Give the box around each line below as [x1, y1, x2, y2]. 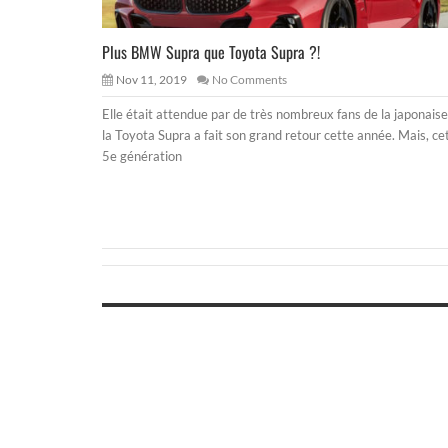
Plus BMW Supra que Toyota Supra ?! [102, 39, 320, 64]
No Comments [212, 71, 287, 87]
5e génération [102, 147, 182, 164]
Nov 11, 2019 [116, 71, 187, 87]
